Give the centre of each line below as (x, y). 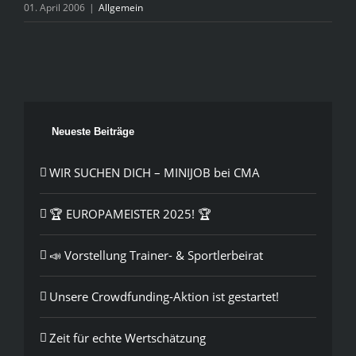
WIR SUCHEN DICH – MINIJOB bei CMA (155, 172)
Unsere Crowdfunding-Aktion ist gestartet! (164, 296)
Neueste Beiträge (93, 131)
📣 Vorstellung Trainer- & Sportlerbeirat (156, 255)
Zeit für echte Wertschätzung (128, 337)
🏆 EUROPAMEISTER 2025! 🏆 (130, 213)
